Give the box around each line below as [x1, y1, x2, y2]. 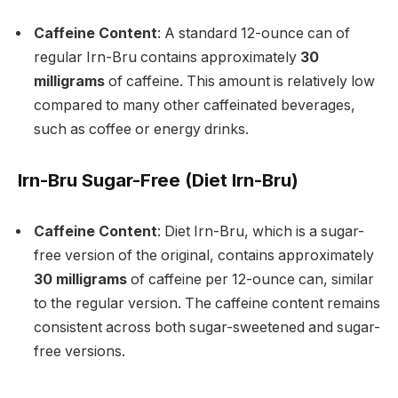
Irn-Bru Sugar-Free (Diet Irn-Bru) [18, 168, 298, 191]
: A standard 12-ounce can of [157, 25, 350, 43]
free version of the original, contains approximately [34, 246, 374, 264]
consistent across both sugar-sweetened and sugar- [34, 318, 380, 336]
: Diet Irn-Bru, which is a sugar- [157, 222, 364, 240]
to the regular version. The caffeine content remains [34, 294, 380, 312]
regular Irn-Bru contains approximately [34, 49, 300, 67]
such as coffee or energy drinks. [34, 121, 249, 139]
